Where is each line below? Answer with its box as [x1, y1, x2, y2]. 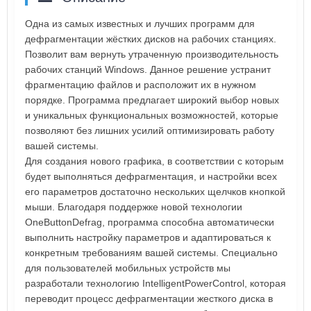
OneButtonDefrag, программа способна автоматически [25, 216, 274, 228]
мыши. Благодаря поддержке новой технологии [25, 201, 242, 212]
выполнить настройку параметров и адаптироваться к [25, 231, 271, 243]
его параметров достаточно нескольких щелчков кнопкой [25, 185, 285, 197]
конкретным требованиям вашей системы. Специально [25, 246, 278, 258]
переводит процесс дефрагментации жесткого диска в [25, 292, 273, 304]
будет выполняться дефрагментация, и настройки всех [25, 170, 277, 182]
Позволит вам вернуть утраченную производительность [25, 48, 278, 60]
